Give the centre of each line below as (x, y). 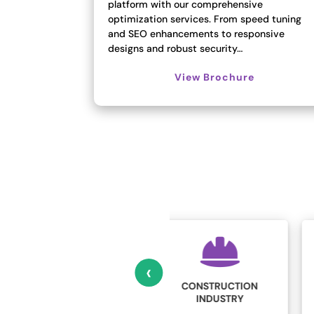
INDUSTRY (96, 298)
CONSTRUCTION (95, 286)
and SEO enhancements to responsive (197, 33)
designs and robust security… (176, 48)
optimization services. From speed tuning (205, 19)
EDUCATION (246, 294)
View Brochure (215, 77)
